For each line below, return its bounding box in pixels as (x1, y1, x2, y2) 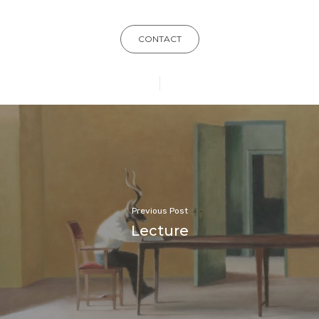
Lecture (130, 221, 189, 239)
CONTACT (137, 33, 182, 45)
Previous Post (131, 205, 188, 216)
